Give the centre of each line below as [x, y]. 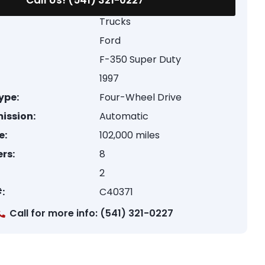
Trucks [115, 22]
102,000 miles [130, 135]
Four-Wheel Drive [141, 97]
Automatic [124, 116]
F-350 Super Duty [140, 59]
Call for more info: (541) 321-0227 [92, 213]
